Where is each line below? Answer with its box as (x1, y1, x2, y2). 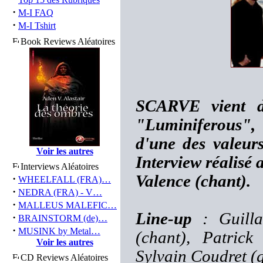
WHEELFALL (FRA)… (18, 174, 111, 184)
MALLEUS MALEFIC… (18, 200, 117, 210)
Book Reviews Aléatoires (21, 36, 115, 46)
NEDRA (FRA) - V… (18, 187, 102, 197)
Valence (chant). (136, 172, 251, 190)
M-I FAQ (18, 8, 53, 18)
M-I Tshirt (18, 21, 56, 31)
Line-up (136, 210, 192, 228)
